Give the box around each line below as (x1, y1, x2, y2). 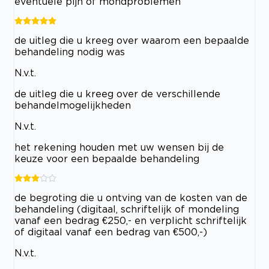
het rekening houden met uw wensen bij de (14, 141, 224, 153)
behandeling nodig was (14, 46, 125, 57)
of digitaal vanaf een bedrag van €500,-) (14, 226, 207, 237)
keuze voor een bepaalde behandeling (14, 153, 199, 164)
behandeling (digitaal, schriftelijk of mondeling (14, 203, 239, 214)
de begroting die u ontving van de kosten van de (14, 192, 247, 203)
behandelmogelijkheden (14, 99, 131, 110)
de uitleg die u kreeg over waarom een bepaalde (14, 34, 249, 46)
